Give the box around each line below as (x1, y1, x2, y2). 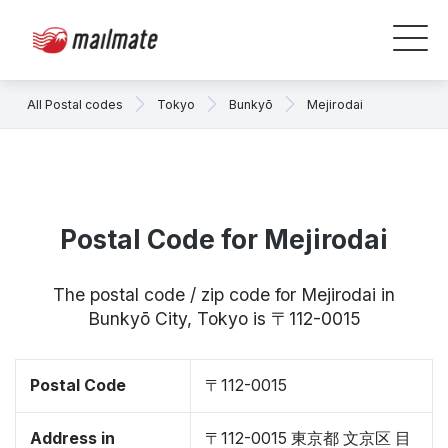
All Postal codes (27, 96, 123, 112)
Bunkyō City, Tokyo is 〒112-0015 (87, 308, 361, 329)
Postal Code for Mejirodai (60, 224, 388, 255)
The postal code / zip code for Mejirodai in (53, 284, 395, 305)
